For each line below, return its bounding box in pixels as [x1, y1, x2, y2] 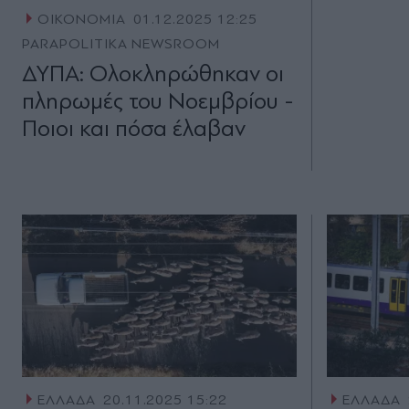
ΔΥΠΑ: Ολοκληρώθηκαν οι [22, 60, 284, 88]
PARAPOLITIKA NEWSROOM [22, 36, 221, 53]
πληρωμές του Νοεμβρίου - [22, 88, 294, 115]
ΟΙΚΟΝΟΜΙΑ [37, 11, 126, 28]
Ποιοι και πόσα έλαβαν [22, 115, 246, 142]
